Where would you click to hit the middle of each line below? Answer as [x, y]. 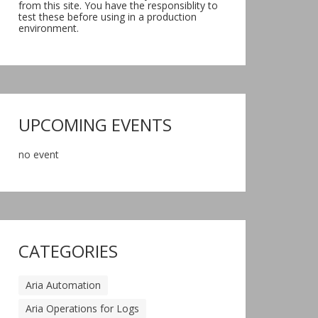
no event [39, 154]
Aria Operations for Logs [82, 308]
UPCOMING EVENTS [95, 125]
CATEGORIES [68, 251]
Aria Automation [63, 285]
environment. [49, 28]
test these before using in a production [108, 17]
